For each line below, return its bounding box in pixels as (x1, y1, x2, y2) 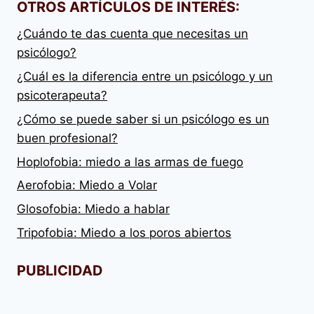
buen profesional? (17, 130, 118, 145)
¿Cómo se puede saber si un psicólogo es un (17, 111, 269, 126)
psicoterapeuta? (17, 88, 107, 102)
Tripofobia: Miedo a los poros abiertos (17, 225, 231, 240)
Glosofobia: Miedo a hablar (17, 202, 170, 217)
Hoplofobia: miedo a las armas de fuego (17, 154, 243, 169)
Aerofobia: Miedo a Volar (17, 178, 157, 193)
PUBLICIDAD (17, 262, 103, 280)
